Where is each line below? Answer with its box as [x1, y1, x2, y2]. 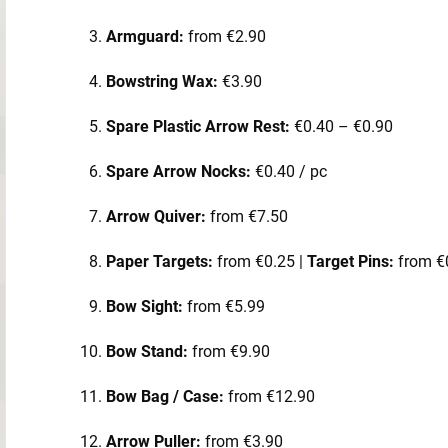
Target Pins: [307, 251, 394, 271]
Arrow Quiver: [106, 206, 206, 226]
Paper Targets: [106, 251, 213, 271]
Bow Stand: [106, 341, 188, 361]
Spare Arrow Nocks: [106, 161, 251, 181]
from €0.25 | [213, 251, 307, 271]
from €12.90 [224, 386, 315, 406]
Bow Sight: [106, 296, 183, 316]
